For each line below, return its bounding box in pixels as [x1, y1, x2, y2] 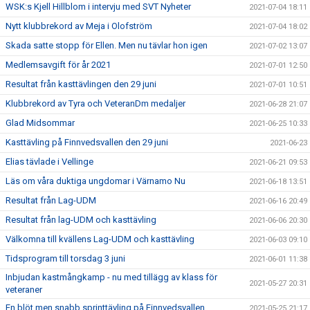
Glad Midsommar [6, 117, 75, 128]
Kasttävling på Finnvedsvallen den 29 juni [6, 136, 168, 147]
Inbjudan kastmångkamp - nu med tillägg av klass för [6, 271, 217, 282]
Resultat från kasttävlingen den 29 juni [6, 78, 156, 89]
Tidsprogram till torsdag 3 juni [6, 253, 125, 264]
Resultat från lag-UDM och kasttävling [6, 214, 156, 225]
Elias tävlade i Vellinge [6, 156, 93, 167]
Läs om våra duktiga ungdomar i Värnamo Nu [6, 175, 185, 186]
